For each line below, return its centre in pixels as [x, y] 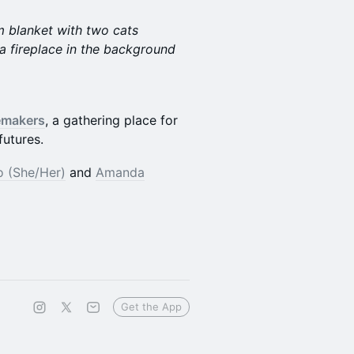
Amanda [120, 172]
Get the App [151, 307]
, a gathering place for [111, 120]
